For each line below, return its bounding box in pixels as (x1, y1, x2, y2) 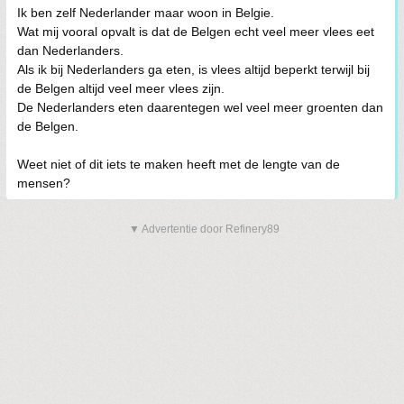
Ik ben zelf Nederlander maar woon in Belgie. (17, 5, 274, 20)
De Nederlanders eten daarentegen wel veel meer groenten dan (17, 100, 383, 115)
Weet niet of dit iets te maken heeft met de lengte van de (17, 157, 340, 171)
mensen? (17, 176, 70, 190)
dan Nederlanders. (17, 43, 124, 58)
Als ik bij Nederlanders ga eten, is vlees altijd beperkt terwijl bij (17, 62, 370, 77)
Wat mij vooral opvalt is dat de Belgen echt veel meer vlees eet (17, 24, 374, 39)
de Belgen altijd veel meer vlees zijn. (17, 81, 225, 96)
